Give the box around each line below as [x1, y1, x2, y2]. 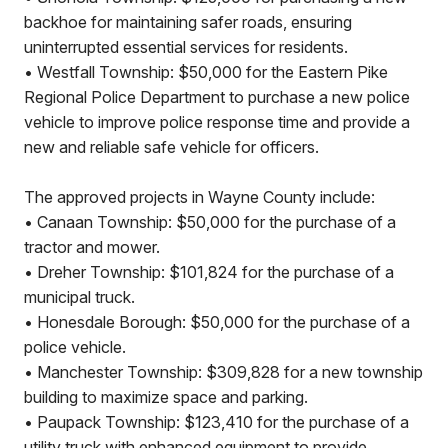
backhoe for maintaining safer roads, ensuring [24, 12, 352, 32]
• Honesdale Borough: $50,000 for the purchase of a [24, 312, 410, 332]
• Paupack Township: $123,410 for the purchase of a [24, 412, 409, 432]
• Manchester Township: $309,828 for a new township [24, 362, 423, 382]
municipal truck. [24, 287, 135, 307]
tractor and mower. [24, 237, 160, 257]
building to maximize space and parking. [24, 387, 308, 407]
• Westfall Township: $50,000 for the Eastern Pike [24, 62, 388, 82]
